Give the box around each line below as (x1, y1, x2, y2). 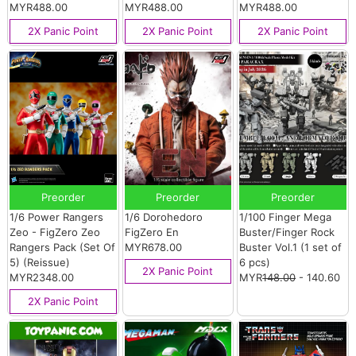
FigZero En (124, 226, 179, 239)
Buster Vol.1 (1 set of (239, 241, 342, 254)
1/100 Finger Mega (239, 211, 332, 224)
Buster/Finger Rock (239, 226, 335, 239)
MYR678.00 (124, 241, 182, 254)
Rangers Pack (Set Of (10, 241, 116, 254)
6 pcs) (239, 256, 271, 269)
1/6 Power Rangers (10, 211, 104, 224)
